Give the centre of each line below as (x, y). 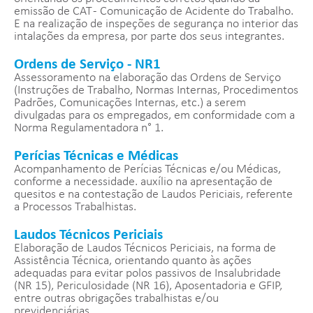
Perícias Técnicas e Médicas (96, 156)
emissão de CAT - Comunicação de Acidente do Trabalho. (154, 12)
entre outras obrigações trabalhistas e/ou (116, 299)
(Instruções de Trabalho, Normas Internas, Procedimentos (156, 91)
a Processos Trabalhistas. (75, 208)
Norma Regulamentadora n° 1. (89, 129)
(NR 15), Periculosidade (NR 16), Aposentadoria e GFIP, (148, 286)
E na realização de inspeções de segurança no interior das (156, 24)
